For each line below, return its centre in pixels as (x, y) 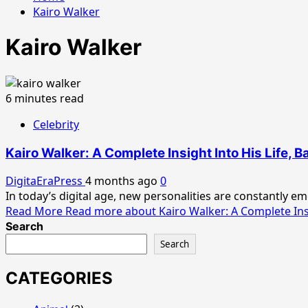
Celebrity (56, 124)
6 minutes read (45, 98)
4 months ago (123, 181)
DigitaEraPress (45, 181)
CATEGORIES (59, 278)
